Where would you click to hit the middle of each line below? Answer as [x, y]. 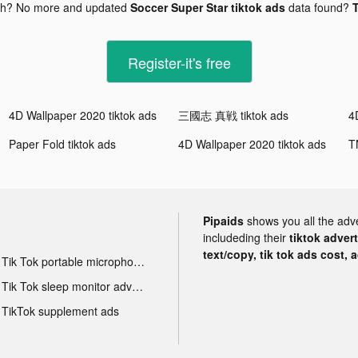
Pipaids [223, 220]
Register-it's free [179, 62]
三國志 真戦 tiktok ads [234, 115]
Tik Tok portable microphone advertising [139, 261]
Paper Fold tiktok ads [63, 143]
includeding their [246, 237]
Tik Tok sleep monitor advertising [137, 286]
